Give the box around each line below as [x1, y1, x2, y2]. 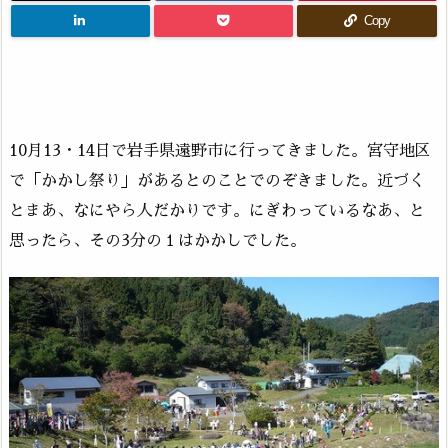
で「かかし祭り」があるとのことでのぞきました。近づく [9, 172, 425, 189]
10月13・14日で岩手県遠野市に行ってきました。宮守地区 [9, 142, 431, 159]
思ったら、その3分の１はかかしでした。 [9, 232, 306, 249]
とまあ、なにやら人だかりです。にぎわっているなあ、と [9, 202, 425, 219]
